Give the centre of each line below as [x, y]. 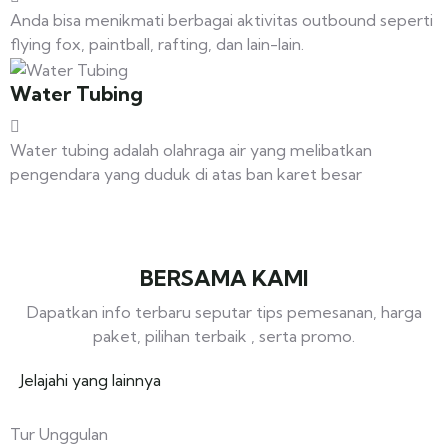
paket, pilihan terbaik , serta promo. [224, 336]
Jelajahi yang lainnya [90, 380]
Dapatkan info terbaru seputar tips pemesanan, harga [224, 312]
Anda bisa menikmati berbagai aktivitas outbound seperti [221, 19]
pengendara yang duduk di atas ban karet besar [186, 174]
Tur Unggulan [59, 434]
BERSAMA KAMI [224, 279]
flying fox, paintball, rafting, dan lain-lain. [157, 43]
